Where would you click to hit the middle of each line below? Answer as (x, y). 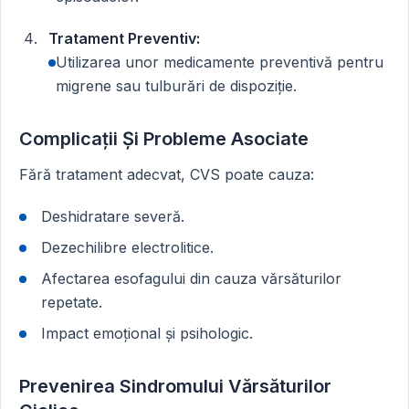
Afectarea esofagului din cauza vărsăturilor (191, 278)
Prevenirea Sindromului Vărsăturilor (175, 386)
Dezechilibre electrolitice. (127, 247)
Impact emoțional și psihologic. (147, 333)
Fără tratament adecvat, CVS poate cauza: (167, 174)
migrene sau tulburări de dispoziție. (176, 86)
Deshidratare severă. (113, 216)
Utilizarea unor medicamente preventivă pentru (220, 62)
